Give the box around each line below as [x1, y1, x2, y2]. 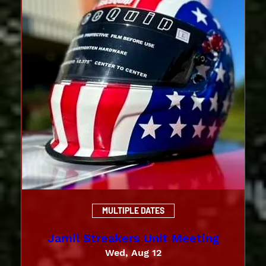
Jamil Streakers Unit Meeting [47, 230, 219, 245]
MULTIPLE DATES [102, 205, 164, 216]
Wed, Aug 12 [104, 246, 161, 258]
